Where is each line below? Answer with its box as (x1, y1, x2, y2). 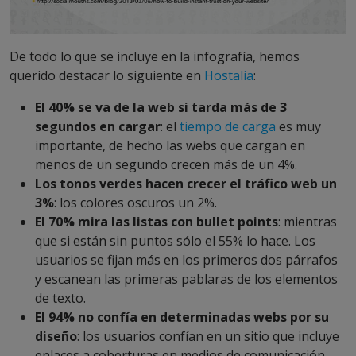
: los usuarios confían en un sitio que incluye (77, 327, 339, 346)
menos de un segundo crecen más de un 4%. (35, 156, 297, 174)
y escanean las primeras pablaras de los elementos (35, 270, 338, 288)
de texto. (35, 289, 86, 308)
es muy (276, 118, 321, 136)
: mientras (278, 213, 337, 231)
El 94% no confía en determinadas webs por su (35, 308, 329, 327)
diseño (35, 327, 77, 346)
